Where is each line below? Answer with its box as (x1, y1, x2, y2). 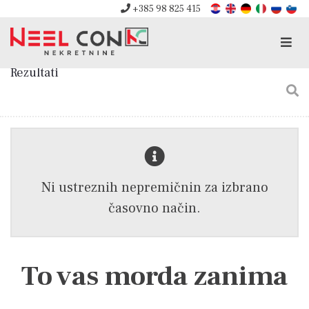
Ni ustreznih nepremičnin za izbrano (41, 179, 268, 197)
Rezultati (10, 65, 59, 81)
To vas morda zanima (21, 259, 288, 294)
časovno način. (108, 199, 201, 217)
